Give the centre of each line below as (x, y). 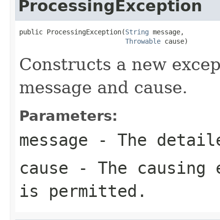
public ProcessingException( (72, 32)
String (137, 32)
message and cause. (103, 87)
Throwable (143, 41)
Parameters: (69, 116)
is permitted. (83, 191)
